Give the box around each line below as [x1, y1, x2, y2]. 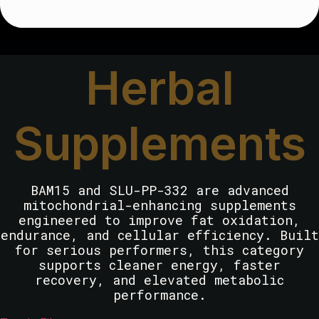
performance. [113, 286, 206, 304]
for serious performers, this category [15, 241, 304, 259]
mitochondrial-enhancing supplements [23, 197, 296, 214]
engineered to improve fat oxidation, [19, 211, 300, 229]
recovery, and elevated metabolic [35, 271, 284, 289]
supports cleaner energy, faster [38, 256, 281, 274]
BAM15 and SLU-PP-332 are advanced [30, 182, 289, 199]
